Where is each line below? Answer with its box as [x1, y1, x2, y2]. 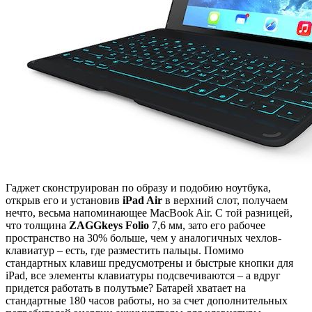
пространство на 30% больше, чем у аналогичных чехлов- [6, 232, 281, 244]
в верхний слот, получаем [162, 194, 288, 207]
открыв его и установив [6, 194, 123, 207]
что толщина [6, 219, 69, 232]
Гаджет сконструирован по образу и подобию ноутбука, [6, 182, 271, 194]
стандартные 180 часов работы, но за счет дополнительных [6, 295, 288, 307]
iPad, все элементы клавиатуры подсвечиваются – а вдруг [6, 270, 281, 282]
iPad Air [123, 194, 162, 207]
